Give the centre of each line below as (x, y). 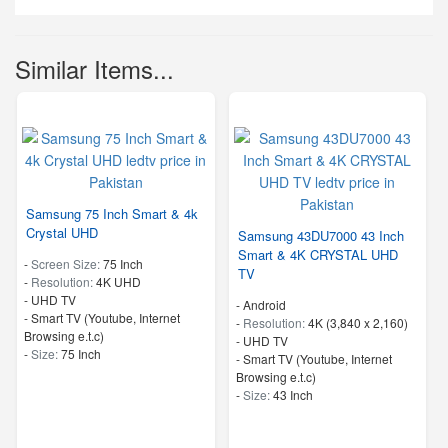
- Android (260, 305)
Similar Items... (94, 69)
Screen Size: (67, 264)
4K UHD (118, 282)
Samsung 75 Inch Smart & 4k (112, 214)
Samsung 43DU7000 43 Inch (320, 236)
